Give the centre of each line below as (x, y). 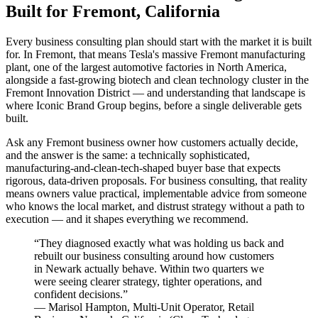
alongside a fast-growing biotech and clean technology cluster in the (157, 79)
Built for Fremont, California (113, 11)
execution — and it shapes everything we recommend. (127, 219)
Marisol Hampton (88, 307)
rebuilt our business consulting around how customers (154, 256)
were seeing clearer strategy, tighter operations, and (148, 281)
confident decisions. (78, 294)
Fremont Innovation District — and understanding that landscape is (155, 92)
